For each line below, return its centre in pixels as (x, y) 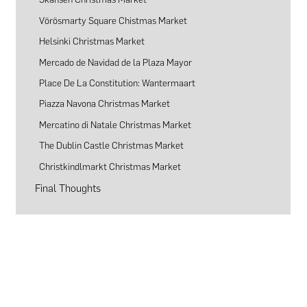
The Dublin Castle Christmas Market (112, 146)
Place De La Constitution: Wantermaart (118, 83)
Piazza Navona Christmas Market (105, 104)
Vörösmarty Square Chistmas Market (113, 20)
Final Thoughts (67, 188)
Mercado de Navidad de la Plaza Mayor (116, 62)
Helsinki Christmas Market (92, 41)
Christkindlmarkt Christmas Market (110, 166)
